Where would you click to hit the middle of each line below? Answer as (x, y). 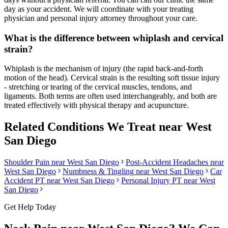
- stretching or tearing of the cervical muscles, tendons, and (98, 87)
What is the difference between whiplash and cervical (114, 38)
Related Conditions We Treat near (95, 127)
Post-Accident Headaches (167, 162)
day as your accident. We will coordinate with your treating (99, 9)
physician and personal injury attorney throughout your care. (101, 18)
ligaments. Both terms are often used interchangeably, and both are (110, 96)
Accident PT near (33, 181)
